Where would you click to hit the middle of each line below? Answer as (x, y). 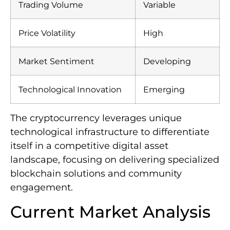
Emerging (164, 90)
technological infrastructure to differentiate (110, 132)
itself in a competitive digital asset (89, 146)
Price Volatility (47, 33)
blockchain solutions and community (96, 174)
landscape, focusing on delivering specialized (115, 160)
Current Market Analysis (110, 212)
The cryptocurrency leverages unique (96, 118)
